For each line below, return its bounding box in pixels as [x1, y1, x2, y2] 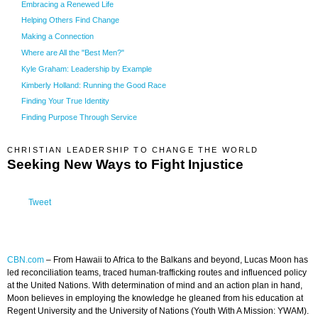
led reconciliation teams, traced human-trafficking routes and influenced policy [7, 268, 307, 278]
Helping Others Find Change [21, 16, 119, 25]
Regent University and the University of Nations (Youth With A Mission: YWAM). [7, 306, 309, 317]
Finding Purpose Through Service [21, 113, 137, 122]
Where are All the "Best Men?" [21, 48, 124, 57]
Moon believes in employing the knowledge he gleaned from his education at [7, 293, 303, 304]
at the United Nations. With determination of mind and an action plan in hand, [7, 280, 302, 291]
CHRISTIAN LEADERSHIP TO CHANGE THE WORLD [7, 146, 259, 154]
